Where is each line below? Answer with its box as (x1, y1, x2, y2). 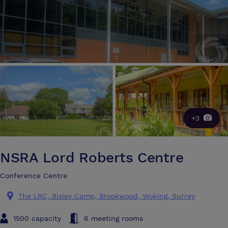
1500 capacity (13, 214, 61, 222)
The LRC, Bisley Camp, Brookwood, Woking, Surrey (18, 191, 195, 200)
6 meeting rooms (84, 214, 143, 222)
